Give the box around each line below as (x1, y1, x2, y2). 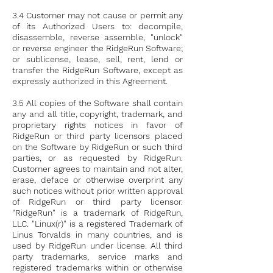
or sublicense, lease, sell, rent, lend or (12, 54, 183, 64)
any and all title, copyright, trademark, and (12, 109, 183, 119)
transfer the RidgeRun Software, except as (12, 65, 183, 75)
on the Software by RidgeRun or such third (12, 142, 183, 152)
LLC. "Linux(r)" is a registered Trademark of (12, 219, 183, 229)
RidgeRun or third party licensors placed (12, 131, 183, 141)
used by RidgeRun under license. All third (12, 241, 183, 250)
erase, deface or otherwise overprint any (12, 175, 183, 185)
